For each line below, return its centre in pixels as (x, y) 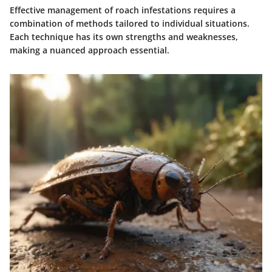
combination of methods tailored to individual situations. (130, 24)
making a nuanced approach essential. (90, 50)
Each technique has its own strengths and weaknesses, (124, 37)
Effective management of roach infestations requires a (123, 10)
